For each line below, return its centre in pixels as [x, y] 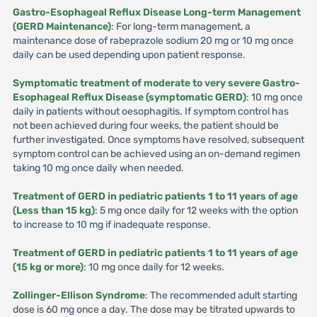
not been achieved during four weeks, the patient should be [145, 126]
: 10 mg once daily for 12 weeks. [155, 267]
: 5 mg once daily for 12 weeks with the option [196, 211]
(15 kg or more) [48, 267]
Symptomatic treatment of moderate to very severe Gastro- [156, 83]
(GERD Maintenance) [62, 27]
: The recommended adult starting [221, 295]
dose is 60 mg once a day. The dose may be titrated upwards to [154, 310]
